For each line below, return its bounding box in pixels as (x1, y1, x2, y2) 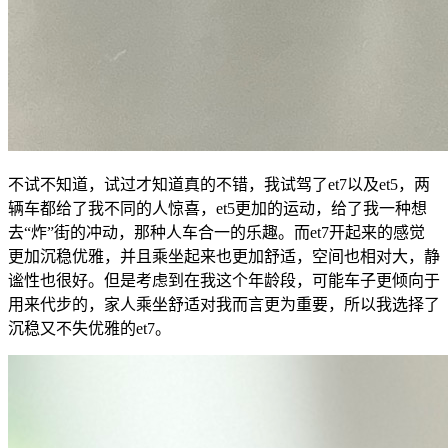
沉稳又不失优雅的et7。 (8, 320, 171, 338)
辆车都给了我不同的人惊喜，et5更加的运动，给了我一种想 (8, 200, 427, 218)
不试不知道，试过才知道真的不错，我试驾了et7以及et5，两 (8, 176, 430, 194)
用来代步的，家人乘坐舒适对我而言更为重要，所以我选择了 (8, 296, 440, 314)
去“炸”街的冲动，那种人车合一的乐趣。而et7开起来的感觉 (8, 224, 425, 242)
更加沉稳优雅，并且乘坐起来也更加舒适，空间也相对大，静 (8, 248, 440, 266)
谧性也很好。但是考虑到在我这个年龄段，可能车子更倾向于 (8, 272, 440, 290)
